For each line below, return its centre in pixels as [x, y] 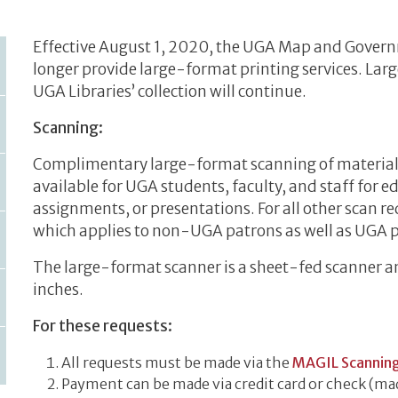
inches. [59, 290]
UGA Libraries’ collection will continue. [173, 92]
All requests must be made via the [177, 363]
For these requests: [103, 326]
